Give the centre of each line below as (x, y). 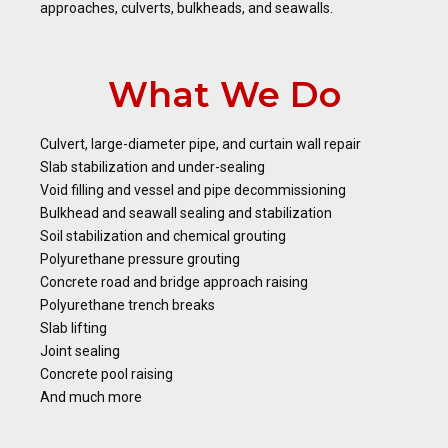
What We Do (224, 94)
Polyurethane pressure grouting (140, 259)
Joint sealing (80, 351)
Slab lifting (73, 328)
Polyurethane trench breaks (127, 305)
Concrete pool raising (106, 374)
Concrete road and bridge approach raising (174, 282)
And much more (91, 397)
